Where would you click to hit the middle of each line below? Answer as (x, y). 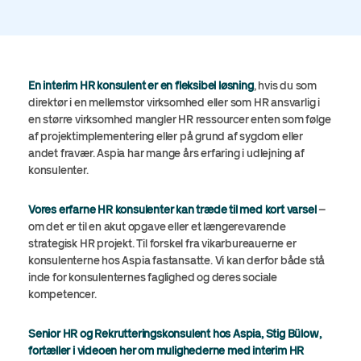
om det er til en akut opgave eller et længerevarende (157, 227)
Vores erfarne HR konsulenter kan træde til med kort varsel (174, 210)
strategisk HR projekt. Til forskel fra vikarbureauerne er (162, 244)
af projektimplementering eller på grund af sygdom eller (166, 137)
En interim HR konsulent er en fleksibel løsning (141, 86)
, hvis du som (285, 86)
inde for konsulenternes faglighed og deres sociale (153, 278)
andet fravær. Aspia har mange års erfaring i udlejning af (166, 154)
